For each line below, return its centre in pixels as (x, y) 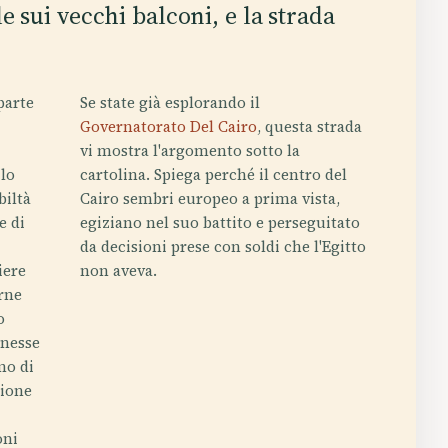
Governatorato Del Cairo (168, 126)
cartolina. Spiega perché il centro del (213, 174)
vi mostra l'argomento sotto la (189, 150)
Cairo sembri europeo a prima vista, (209, 198)
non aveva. (118, 270)
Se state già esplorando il (169, 102)
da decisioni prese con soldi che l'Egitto (222, 246)
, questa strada (309, 126)
